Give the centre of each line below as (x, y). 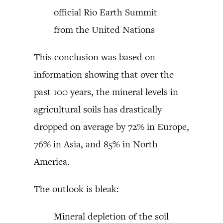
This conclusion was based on (95, 57)
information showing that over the (104, 74)
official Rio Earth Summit (106, 12)
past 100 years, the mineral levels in (106, 92)
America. (52, 161)
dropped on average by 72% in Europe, (111, 126)
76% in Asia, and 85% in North (96, 144)
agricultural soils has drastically (98, 109)
